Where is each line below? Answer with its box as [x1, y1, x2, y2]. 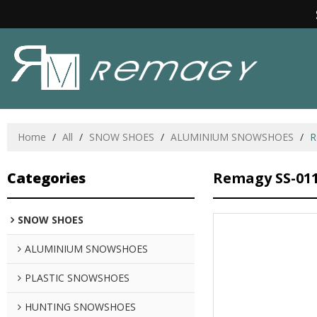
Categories [7, 168, 86, 188]
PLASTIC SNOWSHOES [25, 271, 129, 284]
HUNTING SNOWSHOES [25, 300, 136, 313]
